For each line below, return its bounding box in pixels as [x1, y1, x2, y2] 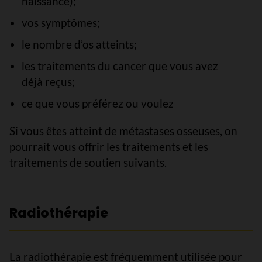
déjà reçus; [21, 75, 75, 88]
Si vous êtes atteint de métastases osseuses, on [9, 124, 237, 137]
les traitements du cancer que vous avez [21, 59, 218, 73]
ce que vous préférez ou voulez [21, 96, 174, 110]
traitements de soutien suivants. [9, 156, 167, 169]
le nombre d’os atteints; [21, 37, 137, 51]
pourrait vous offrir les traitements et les [9, 140, 208, 153]
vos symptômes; [21, 16, 100, 29]
